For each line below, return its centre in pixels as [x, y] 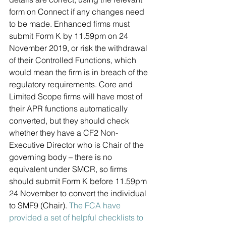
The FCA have [96, 205]
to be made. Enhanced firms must [70, 23]
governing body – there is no [62, 157]
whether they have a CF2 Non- [64, 132]
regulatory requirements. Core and [72, 84]
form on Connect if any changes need [78, 11]
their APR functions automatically [69, 108]
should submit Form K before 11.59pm [79, 181]
